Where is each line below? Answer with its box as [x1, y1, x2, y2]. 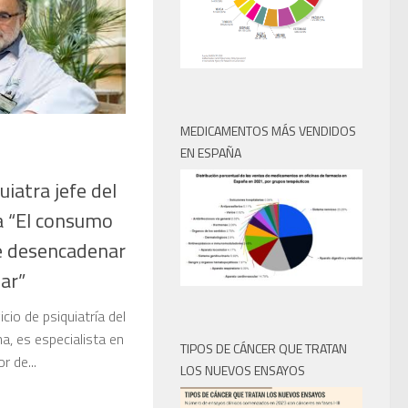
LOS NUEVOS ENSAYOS [180, 361, 305, 381]
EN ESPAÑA [180, 142, 241, 162]
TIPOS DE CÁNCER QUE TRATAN [180, 339, 347, 359]
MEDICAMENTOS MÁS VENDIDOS [180, 120, 356, 140]
